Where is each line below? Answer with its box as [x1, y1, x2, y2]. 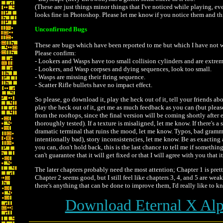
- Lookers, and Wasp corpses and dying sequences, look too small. [35, 65, 212, 73]
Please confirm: [35, 49, 76, 57]
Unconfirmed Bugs [35, 25, 87, 33]
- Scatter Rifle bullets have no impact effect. [35, 81, 152, 89]
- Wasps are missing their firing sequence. [35, 73, 145, 81]
